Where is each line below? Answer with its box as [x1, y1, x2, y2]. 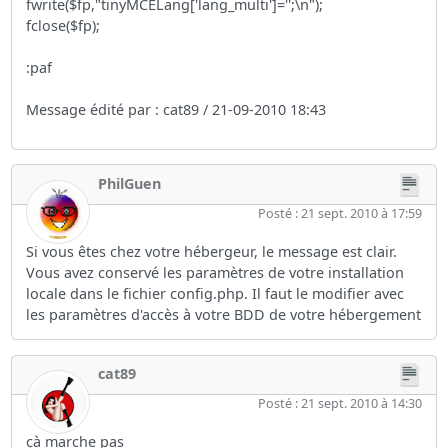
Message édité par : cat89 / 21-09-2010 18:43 [26, 100, 327, 120]
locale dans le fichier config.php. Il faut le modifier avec [26, 283, 405, 303]
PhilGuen [98, 173, 162, 193]
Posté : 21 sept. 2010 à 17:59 [257, 204, 422, 222]
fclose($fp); [26, 16, 101, 36]
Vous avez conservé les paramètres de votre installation [26, 262, 405, 282]
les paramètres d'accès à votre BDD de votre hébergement [26, 304, 422, 324]
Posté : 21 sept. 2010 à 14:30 [257, 395, 422, 413]
